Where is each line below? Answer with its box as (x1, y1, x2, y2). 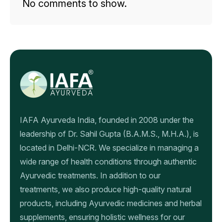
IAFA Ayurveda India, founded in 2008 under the (20, 114, 194, 125)
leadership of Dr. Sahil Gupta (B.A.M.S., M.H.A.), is (20, 128, 199, 139)
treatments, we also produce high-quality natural (20, 184, 191, 194)
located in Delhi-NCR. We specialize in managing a (20, 142, 199, 153)
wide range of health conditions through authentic (20, 156, 197, 166)
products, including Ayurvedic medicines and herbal (20, 198, 202, 208)
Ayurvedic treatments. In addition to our (20, 170, 161, 180)
